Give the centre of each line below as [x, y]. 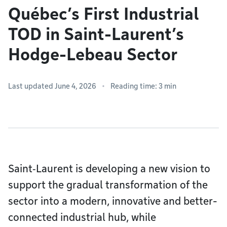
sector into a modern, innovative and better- [113, 201]
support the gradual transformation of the [108, 185]
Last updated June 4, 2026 [52, 86]
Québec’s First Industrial [103, 14]
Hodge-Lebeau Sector [93, 54]
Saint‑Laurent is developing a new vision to [109, 169]
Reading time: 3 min [143, 86]
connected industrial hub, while [82, 217]
